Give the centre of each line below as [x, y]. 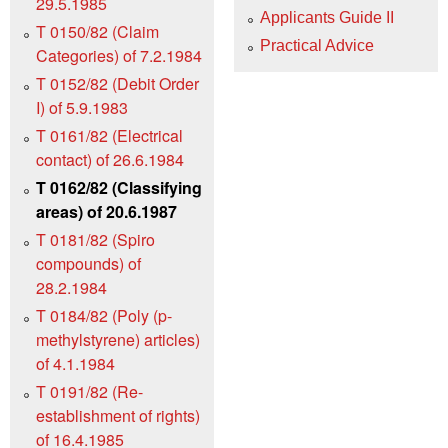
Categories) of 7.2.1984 [119, 55]
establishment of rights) [118, 415]
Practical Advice [317, 46]
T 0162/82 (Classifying [119, 187]
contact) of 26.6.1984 [110, 159]
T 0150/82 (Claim [97, 31]
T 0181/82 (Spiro [95, 239]
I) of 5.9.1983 [82, 107]
